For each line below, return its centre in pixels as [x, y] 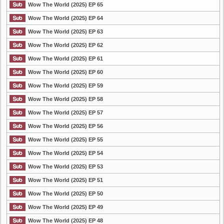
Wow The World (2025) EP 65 [65, 4]
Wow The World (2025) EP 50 [65, 193]
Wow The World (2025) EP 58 [65, 99]
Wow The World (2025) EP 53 [65, 166]
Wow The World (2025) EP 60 [65, 72]
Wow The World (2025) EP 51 [65, 180]
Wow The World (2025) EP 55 [65, 139]
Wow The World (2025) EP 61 [65, 58]
